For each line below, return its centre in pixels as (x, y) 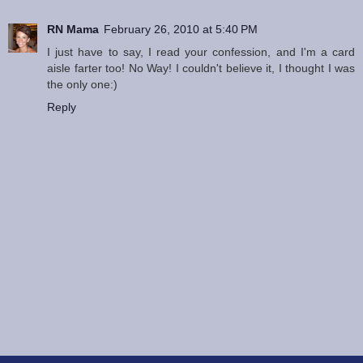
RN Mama (73, 29)
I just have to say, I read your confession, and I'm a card (201, 51)
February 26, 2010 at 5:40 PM (181, 29)
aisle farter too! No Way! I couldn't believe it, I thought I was (201, 68)
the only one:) (82, 84)
